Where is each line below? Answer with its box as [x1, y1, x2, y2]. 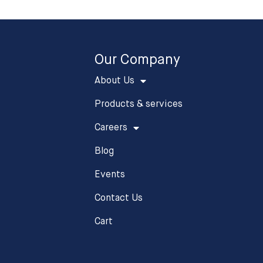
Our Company [94, 53, 180, 68]
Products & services [94, 100, 183, 110]
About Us [94, 76, 134, 86]
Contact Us [94, 194, 143, 204]
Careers [94, 123, 127, 133]
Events [94, 170, 125, 180]
